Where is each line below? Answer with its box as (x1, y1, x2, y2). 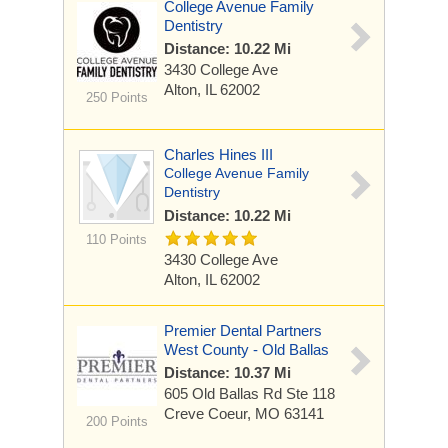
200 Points (85, 414, 148, 429)
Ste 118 (286, 385, 335, 402)
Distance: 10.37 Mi (164, 364, 291, 381)
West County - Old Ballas (164, 341, 329, 358)
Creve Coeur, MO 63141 (164, 405, 324, 422)
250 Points (85, 90, 148, 105)
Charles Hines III (164, 146, 273, 163)
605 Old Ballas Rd (164, 385, 286, 402)
